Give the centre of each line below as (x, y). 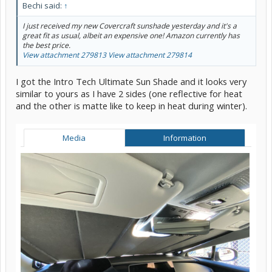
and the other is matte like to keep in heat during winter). (131, 106)
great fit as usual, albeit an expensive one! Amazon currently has (131, 36)
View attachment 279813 (64, 55)
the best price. (46, 46)
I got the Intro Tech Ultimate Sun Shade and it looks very (131, 82)
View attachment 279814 (150, 55)
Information (185, 138)
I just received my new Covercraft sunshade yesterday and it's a (130, 26)
